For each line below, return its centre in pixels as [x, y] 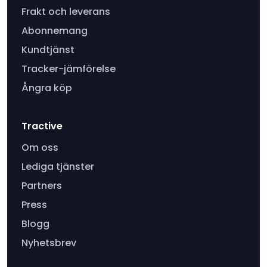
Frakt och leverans [66, 11]
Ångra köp [47, 88]
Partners [42, 185]
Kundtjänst [48, 49]
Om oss [40, 147]
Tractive [42, 126]
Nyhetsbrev [49, 243]
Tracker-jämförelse [69, 69]
